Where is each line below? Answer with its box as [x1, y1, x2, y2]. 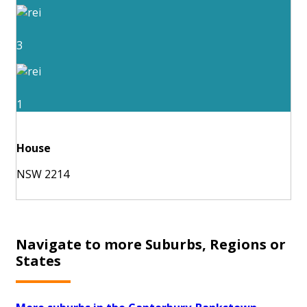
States [16, 251, 61, 271]
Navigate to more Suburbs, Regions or [16, 235, 286, 254]
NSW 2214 [16, 166, 69, 182]
